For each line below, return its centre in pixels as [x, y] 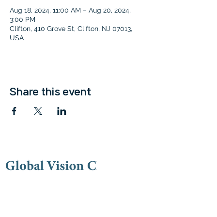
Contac [21, 192]
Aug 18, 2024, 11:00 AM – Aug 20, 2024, [70, 10]
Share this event [50, 92]
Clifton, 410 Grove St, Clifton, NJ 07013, [71, 29]
